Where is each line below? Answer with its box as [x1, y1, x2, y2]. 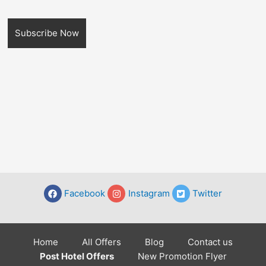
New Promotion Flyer [137, 250, 227, 262]
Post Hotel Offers [39, 250, 114, 262]
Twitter [192, 188, 223, 199]
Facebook [64, 188, 106, 199]
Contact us [188, 236, 233, 248]
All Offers [82, 236, 121, 248]
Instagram [128, 188, 170, 199]
